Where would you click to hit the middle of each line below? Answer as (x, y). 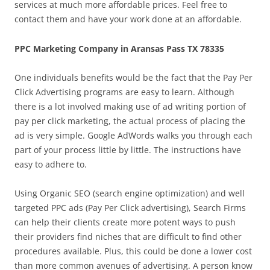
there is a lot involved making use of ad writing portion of (130, 106)
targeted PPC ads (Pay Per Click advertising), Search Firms (130, 208)
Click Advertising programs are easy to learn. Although (124, 92)
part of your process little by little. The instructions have (128, 150)
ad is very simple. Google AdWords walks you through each (133, 135)
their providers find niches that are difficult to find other (128, 237)
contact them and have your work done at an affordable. (128, 19)
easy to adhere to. (51, 164)
